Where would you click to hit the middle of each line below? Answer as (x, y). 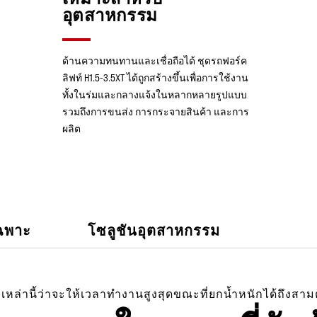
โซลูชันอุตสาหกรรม (154, 230)
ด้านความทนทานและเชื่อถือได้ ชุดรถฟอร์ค (154, 60)
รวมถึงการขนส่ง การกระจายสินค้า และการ (155, 111)
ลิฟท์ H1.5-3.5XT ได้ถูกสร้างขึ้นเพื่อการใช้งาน (155, 77)
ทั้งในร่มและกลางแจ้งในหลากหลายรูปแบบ (154, 94)
